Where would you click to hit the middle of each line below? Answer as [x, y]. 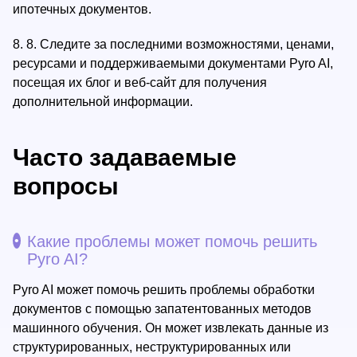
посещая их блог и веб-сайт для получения [140, 82]
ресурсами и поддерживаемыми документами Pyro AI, [173, 63]
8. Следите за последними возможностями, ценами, [180, 44]
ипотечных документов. [82, 9]
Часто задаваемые [125, 157]
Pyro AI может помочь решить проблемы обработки [164, 290]
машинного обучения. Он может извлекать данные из [171, 328]
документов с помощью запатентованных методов [162, 309]
